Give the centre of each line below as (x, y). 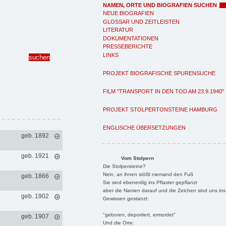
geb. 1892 (35, 135)
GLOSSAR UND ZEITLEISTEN (141, 21)
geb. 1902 (35, 196)
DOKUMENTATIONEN (131, 38)
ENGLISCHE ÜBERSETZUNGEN (144, 127)
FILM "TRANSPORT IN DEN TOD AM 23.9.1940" (163, 91)
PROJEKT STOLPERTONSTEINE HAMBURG (160, 109)
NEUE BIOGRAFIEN (128, 13)
